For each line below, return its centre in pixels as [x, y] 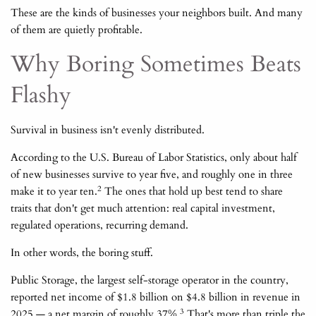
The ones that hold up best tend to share [192, 192]
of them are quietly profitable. [77, 30]
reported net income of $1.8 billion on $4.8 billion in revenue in [156, 297]
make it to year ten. [54, 192]
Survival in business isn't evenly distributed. [108, 130]
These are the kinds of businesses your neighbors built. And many [157, 13]
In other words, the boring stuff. [82, 253]
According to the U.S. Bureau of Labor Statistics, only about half [154, 158]
